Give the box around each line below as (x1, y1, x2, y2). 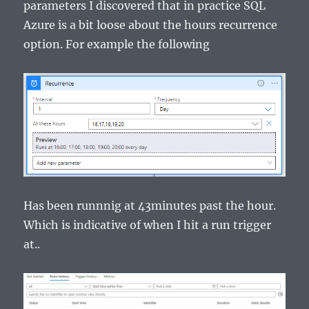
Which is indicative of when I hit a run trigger (23, 217, 272, 232)
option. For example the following (23, 37, 210, 52)
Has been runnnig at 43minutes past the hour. (23, 198, 277, 212)
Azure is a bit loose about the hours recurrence (23, 18, 278, 32)
